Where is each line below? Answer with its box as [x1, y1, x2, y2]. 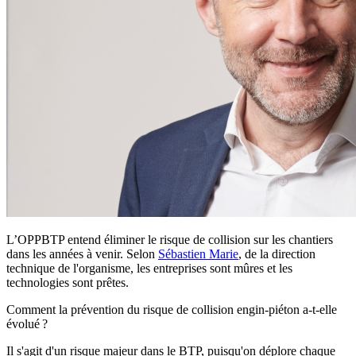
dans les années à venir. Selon [6, 247, 158, 261]
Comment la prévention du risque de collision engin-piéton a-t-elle [6, 303, 337, 317]
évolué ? [6, 317, 48, 331]
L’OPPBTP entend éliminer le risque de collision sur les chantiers [6, 233, 333, 247]
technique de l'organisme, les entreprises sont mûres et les [6, 261, 292, 276]
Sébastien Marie [158, 247, 238, 261]
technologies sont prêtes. [6, 276, 129, 290]
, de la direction [238, 247, 315, 261]
